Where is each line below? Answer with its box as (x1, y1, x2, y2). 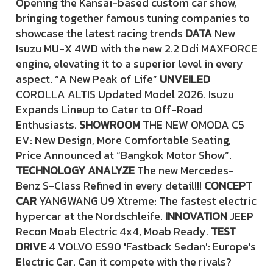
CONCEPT (204, 177, 252, 194)
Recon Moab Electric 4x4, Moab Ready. (16, 223, 211, 240)
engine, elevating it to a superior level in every (16, 55, 243, 73)
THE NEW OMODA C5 (140, 116, 244, 133)
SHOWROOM (79, 116, 140, 133)
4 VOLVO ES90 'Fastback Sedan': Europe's (46, 238, 256, 255)
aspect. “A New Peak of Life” (16, 71, 160, 88)
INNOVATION (165, 208, 227, 225)
